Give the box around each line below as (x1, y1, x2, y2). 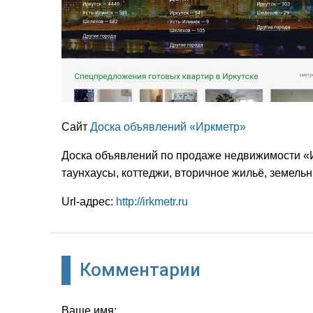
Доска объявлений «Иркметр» (90, 121, 246, 133)
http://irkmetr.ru (116, 196, 188, 208)
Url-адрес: (61, 196, 116, 208)
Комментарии (79, 259, 201, 280)
